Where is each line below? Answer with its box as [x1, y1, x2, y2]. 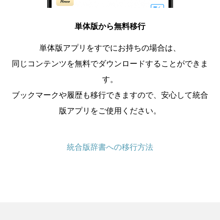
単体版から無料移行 [75, 21, 145, 31]
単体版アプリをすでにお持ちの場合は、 [39, 43, 181, 53]
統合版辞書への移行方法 [66, 141, 153, 151]
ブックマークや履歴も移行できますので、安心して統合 [12, 90, 208, 100]
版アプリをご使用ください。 [59, 106, 161, 115]
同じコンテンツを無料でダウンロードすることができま [12, 58, 208, 68]
